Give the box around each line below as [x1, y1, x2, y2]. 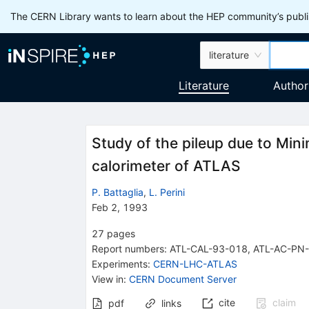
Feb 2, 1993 [91, 201, 148, 213]
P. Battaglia [91, 186, 143, 198]
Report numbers [91, 242, 164, 255]
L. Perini [148, 186, 185, 198]
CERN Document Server [128, 272, 237, 285]
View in [91, 272, 123, 285]
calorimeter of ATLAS [91, 157, 241, 175]
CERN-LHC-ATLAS [152, 257, 237, 270]
